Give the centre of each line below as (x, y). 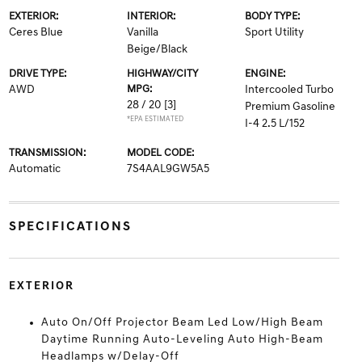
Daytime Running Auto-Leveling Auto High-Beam (182, 340)
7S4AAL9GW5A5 (168, 169)
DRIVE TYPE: (37, 74)
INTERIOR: (151, 17)
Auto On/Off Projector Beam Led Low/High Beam (182, 323)
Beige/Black (157, 50)
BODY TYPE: (273, 17)
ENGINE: (265, 74)
